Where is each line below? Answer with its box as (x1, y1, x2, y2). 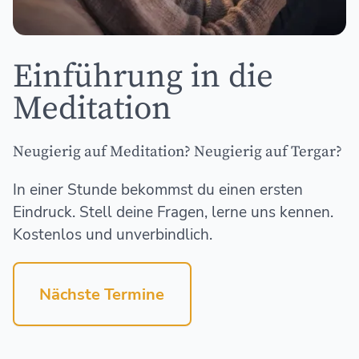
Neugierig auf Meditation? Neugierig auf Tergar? (12, 142, 342, 161)
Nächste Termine (39, 283, 165, 305)
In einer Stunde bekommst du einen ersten (12, 179, 303, 201)
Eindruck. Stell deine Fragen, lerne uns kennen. (12, 202, 333, 224)
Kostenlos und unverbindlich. (12, 224, 212, 246)
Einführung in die (12, 55, 273, 98)
